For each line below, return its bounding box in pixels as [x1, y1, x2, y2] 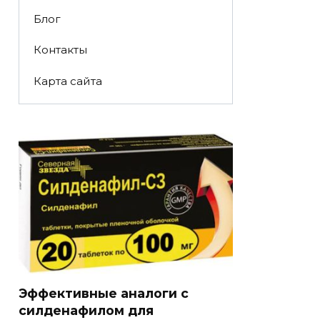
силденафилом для [19, 303, 154, 319]
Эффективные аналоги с [19, 286, 189, 301]
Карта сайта [33, 74, 102, 88]
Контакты [33, 43, 87, 57]
